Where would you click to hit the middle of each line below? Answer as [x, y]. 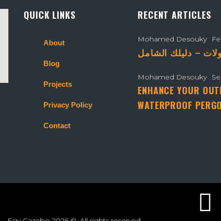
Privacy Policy [68, 105]
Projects [58, 84]
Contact [57, 126]
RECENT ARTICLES [174, 15]
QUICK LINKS [50, 15]
